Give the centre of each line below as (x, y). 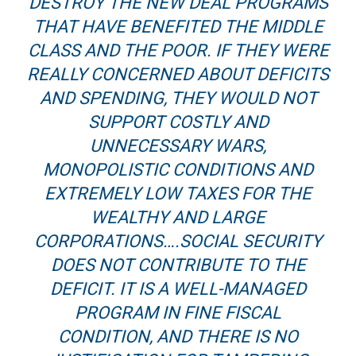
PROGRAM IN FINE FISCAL (178, 313)
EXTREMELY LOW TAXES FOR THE (178, 194)
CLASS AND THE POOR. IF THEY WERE (178, 51)
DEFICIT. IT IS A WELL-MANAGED (178, 289)
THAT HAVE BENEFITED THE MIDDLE (178, 27)
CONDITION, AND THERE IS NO (178, 337)
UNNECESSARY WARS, (178, 146)
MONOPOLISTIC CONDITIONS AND (178, 170)
